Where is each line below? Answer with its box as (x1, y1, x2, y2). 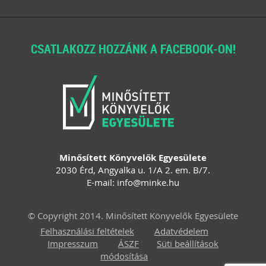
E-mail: (87, 176, 117, 188)
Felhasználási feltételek (40, 225, 134, 237)
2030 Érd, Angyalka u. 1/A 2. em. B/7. (56, 164, 210, 176)
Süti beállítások (157, 237, 218, 249)
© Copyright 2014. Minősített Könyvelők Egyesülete (28, 210, 238, 221)
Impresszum (47, 237, 98, 249)
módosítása (100, 250, 148, 262)
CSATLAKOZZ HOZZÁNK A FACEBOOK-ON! (30, 40, 236, 57)
